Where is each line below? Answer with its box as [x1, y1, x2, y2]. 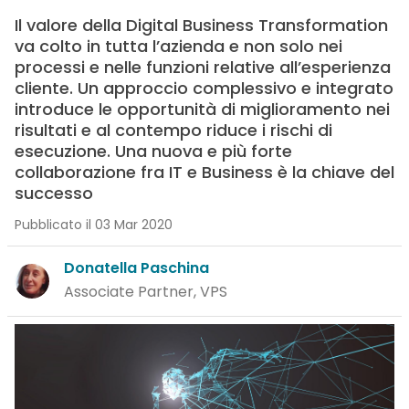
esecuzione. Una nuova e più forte [14, 140, 292, 163]
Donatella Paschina [63, 257, 209, 278]
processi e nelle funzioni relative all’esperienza [14, 56, 391, 79]
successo [14, 182, 93, 204]
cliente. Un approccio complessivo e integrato [14, 77, 393, 100]
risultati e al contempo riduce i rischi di [14, 119, 332, 142]
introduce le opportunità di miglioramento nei [14, 98, 390, 121]
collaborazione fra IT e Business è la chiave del [14, 161, 394, 184]
